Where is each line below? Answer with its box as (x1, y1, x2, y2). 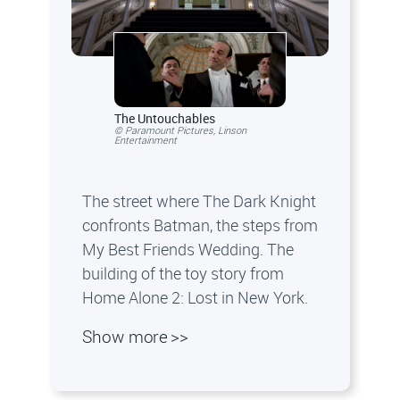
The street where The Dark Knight (82, 189, 316, 212)
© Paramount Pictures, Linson (114, 122, 246, 137)
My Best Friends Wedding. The (82, 237, 294, 260)
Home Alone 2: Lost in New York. (82, 286, 308, 308)
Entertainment (114, 132, 177, 146)
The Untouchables (114, 109, 218, 127)
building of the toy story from (82, 262, 284, 284)
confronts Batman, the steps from (82, 213, 318, 236)
